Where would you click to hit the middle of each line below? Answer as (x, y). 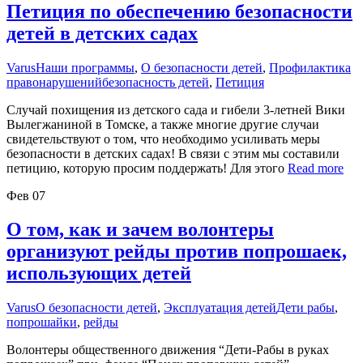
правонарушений (54, 82)
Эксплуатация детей (220, 308)
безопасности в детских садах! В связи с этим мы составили (173, 153)
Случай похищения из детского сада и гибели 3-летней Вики (176, 109)
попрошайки (42, 322)
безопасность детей (156, 82)
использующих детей (99, 273)
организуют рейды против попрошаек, (177, 252)
